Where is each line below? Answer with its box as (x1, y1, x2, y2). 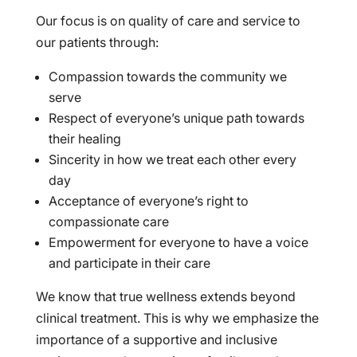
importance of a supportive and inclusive (35, 331, 277, 348)
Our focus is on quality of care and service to (35, 13, 300, 29)
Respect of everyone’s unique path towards (48, 110, 304, 127)
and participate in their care (48, 255, 210, 272)
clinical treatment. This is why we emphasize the (35, 310, 319, 327)
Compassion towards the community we (48, 69, 287, 85)
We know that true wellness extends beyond (35, 288, 296, 305)
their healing (48, 131, 121, 147)
